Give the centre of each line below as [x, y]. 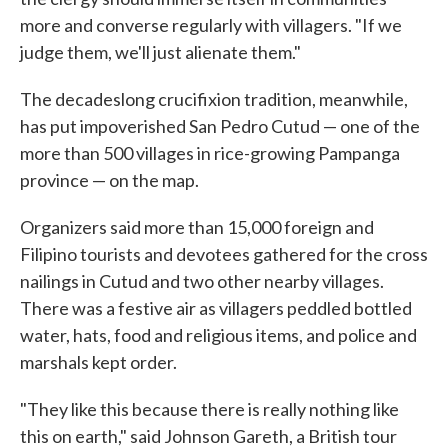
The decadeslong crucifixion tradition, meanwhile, [214, 99]
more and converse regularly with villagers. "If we [211, 25]
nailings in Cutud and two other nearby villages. [202, 281]
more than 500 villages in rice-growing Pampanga [210, 153]
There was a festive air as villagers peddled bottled [216, 308]
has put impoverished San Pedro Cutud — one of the [220, 126]
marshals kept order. [98, 362]
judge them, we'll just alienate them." [160, 52]
